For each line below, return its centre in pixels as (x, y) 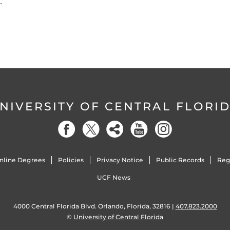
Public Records (180, 160)
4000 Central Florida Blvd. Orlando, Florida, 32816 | (94, 206)
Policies (71, 160)
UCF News (114, 177)
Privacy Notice (120, 160)
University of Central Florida (118, 217)
